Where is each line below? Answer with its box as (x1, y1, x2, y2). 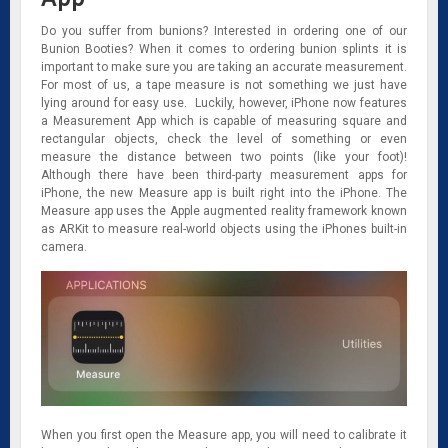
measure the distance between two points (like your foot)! (41, 149, 407, 164)
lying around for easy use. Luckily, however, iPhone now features (41, 95, 407, 110)
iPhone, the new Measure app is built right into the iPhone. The (41, 185, 407, 200)
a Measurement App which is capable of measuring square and (41, 113, 407, 128)
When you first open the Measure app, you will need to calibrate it (41, 427, 407, 442)
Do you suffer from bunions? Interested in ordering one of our (41, 23, 407, 38)
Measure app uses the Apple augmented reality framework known (41, 203, 407, 218)
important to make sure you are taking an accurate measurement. (41, 59, 407, 74)
